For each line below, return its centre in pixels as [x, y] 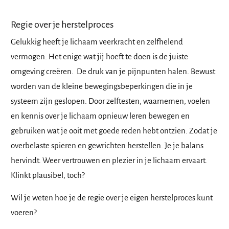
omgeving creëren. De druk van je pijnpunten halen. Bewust [113, 72]
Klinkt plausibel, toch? [48, 175]
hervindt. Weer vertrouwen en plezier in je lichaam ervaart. [109, 161]
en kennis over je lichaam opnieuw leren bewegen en [100, 116]
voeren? [24, 213]
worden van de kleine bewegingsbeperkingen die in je [102, 86]
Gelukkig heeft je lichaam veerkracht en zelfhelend [97, 42]
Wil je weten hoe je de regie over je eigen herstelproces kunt [112, 198]
